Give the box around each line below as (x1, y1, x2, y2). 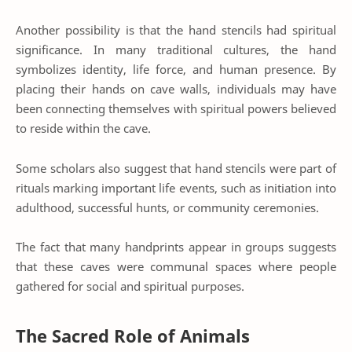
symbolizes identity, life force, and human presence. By (16, 61, 336, 78)
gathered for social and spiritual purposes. (16, 278, 244, 295)
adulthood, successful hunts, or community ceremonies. (16, 199, 319, 215)
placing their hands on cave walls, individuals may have (16, 81, 336, 97)
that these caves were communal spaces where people (16, 258, 336, 275)
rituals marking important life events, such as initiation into (16, 179, 336, 196)
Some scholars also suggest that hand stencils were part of (16, 159, 336, 176)
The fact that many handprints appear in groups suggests (16, 239, 336, 255)
